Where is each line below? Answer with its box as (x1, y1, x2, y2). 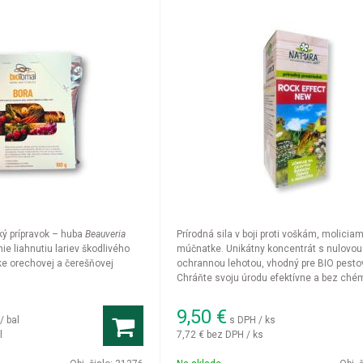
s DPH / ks (229, 314, 276, 326)
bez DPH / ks (207, 328, 264, 340)
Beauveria (84, 228, 126, 240)
